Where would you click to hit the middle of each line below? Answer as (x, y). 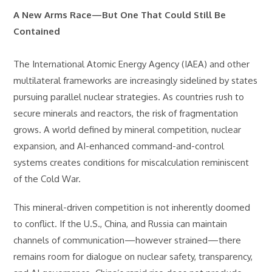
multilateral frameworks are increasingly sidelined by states (136, 80)
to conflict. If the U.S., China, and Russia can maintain (121, 224)
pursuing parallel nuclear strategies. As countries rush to (129, 97)
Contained (37, 31)
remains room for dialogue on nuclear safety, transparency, (133, 257)
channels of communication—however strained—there (127, 240)
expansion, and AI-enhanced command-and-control (119, 146)
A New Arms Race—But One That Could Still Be (120, 15)
